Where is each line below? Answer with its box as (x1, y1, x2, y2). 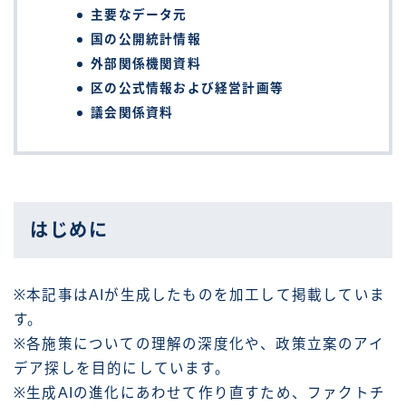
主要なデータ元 (91, 7, 188, 22)
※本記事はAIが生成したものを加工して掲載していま (14, 287, 385, 304)
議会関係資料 (91, 105, 174, 120)
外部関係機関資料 (91, 56, 201, 71)
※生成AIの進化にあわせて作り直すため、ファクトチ (14, 385, 385, 401)
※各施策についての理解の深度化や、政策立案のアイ (14, 336, 384, 353)
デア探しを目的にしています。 (14, 361, 230, 377)
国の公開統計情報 (91, 32, 201, 46)
